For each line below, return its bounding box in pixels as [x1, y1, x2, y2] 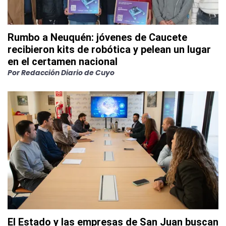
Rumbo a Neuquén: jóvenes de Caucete [8, 31, 187, 44]
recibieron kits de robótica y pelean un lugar [8, 43, 211, 56]
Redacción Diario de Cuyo [21, 68, 115, 78]
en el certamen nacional [8, 55, 118, 68]
